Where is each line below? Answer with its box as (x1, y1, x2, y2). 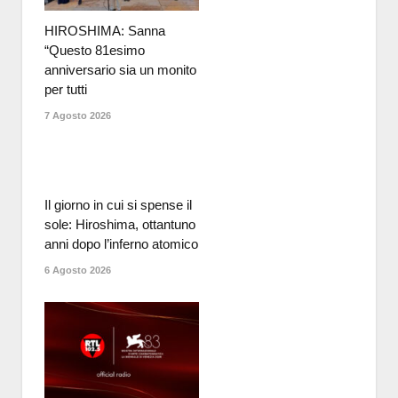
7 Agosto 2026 (44, 110, 111, 122)
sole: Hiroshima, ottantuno (44, 217, 195, 233)
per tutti (44, 82, 87, 98)
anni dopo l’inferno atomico (44, 236, 198, 252)
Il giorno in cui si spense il (44, 197, 192, 213)
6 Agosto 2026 (44, 265, 111, 276)
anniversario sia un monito (44, 62, 196, 78)
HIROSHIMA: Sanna (44, 23, 165, 39)
